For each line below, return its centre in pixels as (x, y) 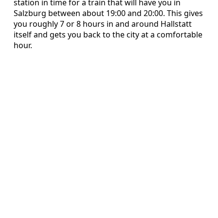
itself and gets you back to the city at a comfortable (108, 34)
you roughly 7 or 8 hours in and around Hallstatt (103, 24)
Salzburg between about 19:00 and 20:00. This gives (108, 13)
